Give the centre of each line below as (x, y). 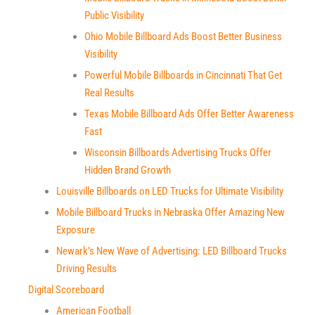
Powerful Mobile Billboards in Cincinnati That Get (183, 75)
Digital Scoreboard (66, 290)
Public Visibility (114, 15)
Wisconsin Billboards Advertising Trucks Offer (178, 153)
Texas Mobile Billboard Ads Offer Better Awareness (189, 114)
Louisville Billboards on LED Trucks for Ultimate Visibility (170, 191)
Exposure (76, 230)
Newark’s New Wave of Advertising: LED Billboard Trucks (172, 251)
